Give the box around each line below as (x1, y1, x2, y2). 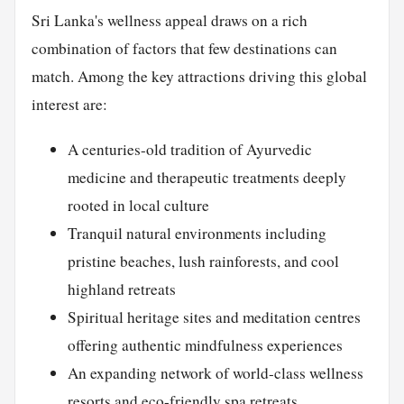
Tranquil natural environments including (67, 223, 326, 244)
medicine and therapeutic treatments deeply (67, 167, 346, 188)
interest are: (31, 94, 107, 115)
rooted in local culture (67, 195, 209, 216)
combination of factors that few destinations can (31, 38, 337, 60)
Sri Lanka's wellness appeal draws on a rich (31, 10, 308, 32)
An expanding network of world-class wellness (67, 363, 363, 384)
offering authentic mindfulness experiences (67, 335, 343, 356)
